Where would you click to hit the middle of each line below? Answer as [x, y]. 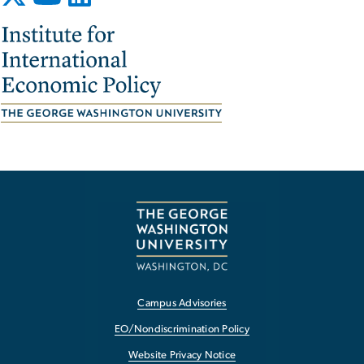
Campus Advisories [182, 304]
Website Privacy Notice [182, 355]
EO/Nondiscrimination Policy [182, 329]
